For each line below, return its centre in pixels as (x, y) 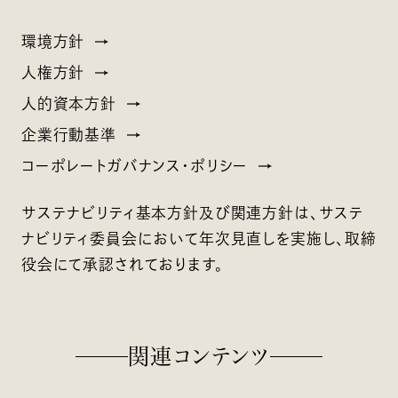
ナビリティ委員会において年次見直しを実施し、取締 (199, 239)
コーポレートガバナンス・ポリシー (135, 166)
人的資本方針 (68, 104)
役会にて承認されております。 (122, 265)
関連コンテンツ (199, 356)
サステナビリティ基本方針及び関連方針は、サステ (193, 213)
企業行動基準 (68, 135)
